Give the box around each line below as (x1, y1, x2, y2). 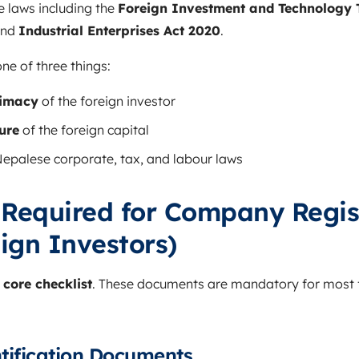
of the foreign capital (19, 122, 149, 139)
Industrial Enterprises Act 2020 (18, 22, 220, 39)
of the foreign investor (38, 93, 175, 110)
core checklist (3, 276, 92, 292)
